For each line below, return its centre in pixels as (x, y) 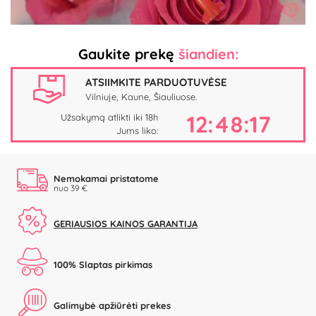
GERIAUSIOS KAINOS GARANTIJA (126, 224)
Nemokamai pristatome (106, 178)
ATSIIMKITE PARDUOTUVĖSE (156, 83)
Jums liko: (137, 130)
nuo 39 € (71, 188)
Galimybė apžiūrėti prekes (112, 306)
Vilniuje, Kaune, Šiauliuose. (141, 97)
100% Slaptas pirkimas (103, 265)
